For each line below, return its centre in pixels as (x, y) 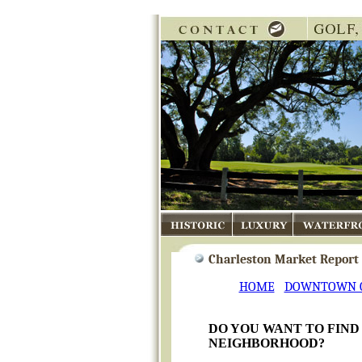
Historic (181, 244)
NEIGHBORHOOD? (266, 343)
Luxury (251, 244)
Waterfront (322, 244)
